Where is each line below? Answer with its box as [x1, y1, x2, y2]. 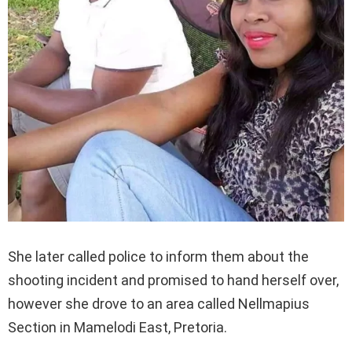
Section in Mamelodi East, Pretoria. [8, 319, 227, 336]
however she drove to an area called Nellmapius [8, 295, 310, 313]
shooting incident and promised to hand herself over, [8, 272, 339, 289]
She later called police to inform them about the [8, 248, 309, 266]
